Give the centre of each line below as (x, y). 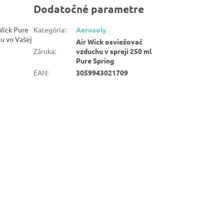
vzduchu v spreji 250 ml (114, 51)
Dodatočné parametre (89, 9)
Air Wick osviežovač (109, 42)
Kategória (49, 30)
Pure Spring (95, 61)
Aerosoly (91, 30)
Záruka (44, 51)
